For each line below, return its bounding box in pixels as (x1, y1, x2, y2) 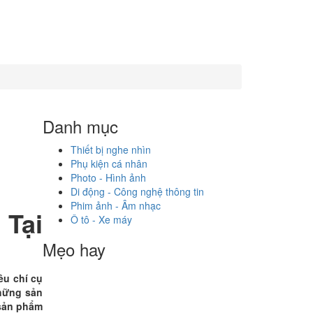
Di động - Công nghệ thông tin (71, 184, 204, 198)
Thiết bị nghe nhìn (71, 143, 151, 156)
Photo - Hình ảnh (71, 170, 146, 184)
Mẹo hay (43, 237, 105, 261)
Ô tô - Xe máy (71, 212, 132, 226)
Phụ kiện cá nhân (71, 156, 147, 170)
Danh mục (43, 114, 118, 138)
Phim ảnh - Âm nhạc (71, 198, 161, 212)
